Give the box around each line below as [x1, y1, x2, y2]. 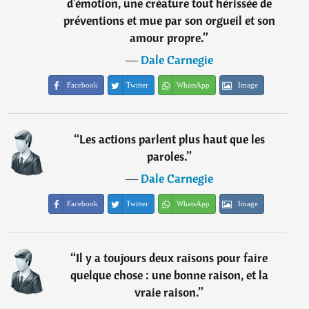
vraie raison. [134, 284, 199, 300]
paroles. [146, 148, 187, 164]
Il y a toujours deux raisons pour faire [76, 250, 268, 266]
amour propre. [130, 30, 204, 46]
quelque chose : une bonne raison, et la [70, 267, 268, 283]
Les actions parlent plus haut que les [79, 131, 265, 147]
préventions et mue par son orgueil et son [63, 12, 275, 28]
